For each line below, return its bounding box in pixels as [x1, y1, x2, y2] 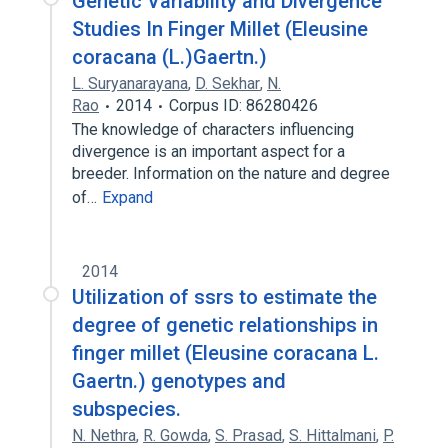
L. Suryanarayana [72, 74, 188, 93]
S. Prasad [215, 426, 282, 445]
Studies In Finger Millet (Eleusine [72, 17, 368, 41]
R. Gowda [143, 426, 208, 445]
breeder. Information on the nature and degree [72, 164, 390, 183]
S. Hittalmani [289, 426, 376, 445]
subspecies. [72, 397, 181, 421]
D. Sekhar [195, 74, 260, 93]
